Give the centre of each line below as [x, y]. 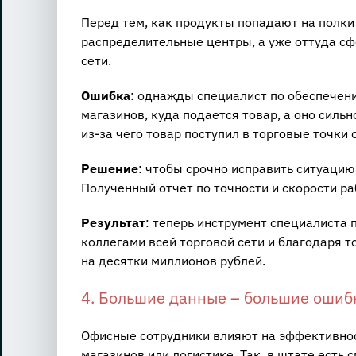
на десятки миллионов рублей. [173, 261]
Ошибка [105, 96]
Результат [113, 223]
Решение [109, 169]
